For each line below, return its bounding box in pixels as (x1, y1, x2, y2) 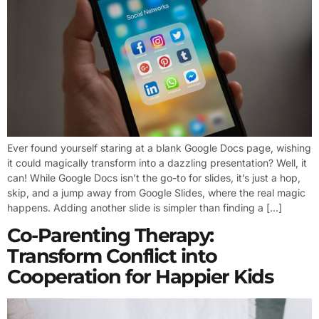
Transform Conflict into (7, 244, 217, 268)
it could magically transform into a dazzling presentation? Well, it (7, 156, 307, 169)
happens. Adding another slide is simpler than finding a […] (7, 201, 282, 214)
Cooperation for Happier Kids (7, 264, 273, 288)
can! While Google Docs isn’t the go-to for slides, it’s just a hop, (7, 171, 300, 184)
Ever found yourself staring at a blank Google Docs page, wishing (7, 141, 311, 154)
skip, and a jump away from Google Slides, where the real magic (7, 186, 305, 199)
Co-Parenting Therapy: (7, 223, 214, 247)
